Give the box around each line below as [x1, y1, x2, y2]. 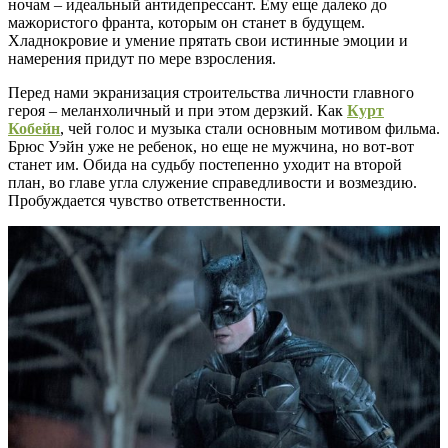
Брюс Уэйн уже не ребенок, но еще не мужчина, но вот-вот [8, 137, 414, 155]
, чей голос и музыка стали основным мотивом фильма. [60, 119, 440, 137]
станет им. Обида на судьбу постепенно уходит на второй [8, 155, 402, 173]
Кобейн [8, 119, 60, 137]
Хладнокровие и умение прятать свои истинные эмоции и [8, 31, 408, 49]
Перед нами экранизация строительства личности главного [8, 83, 414, 101]
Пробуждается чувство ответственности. [8, 191, 286, 209]
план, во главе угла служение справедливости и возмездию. [8, 173, 417, 191]
